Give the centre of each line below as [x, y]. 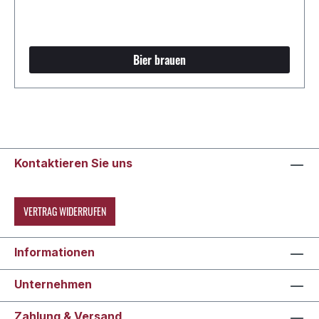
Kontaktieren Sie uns [73, 163]
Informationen [54, 252]
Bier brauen [159, 59]
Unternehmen [53, 284]
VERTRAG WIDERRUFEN [65, 211]
